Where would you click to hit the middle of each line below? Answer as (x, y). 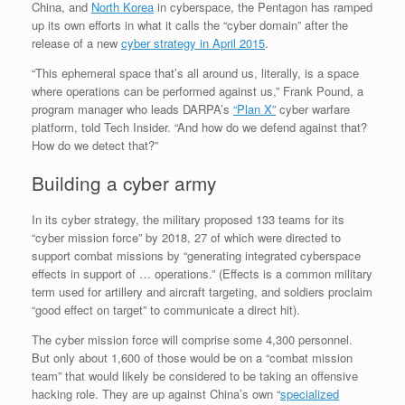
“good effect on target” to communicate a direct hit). (166, 309)
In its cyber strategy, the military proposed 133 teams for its (188, 219)
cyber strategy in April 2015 (193, 43)
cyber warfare (313, 109)
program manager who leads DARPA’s (132, 109)
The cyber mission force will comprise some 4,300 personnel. (192, 339)
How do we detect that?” (95, 146)
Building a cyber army (124, 182)
